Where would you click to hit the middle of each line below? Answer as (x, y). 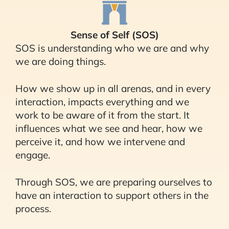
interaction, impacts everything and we (102, 101)
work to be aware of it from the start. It (102, 115)
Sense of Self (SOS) (114, 35)
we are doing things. (61, 61)
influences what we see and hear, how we (109, 128)
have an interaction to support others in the (112, 195)
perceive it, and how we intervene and (100, 141)
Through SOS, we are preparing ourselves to (114, 182)
